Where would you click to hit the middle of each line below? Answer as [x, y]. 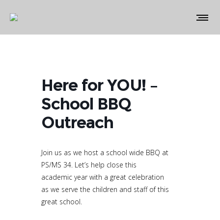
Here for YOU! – [99, 85]
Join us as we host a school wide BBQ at [105, 152]
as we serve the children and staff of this [105, 189]
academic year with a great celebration [103, 177]
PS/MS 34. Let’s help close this [89, 165]
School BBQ [86, 104]
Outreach [77, 122]
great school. [62, 202]
